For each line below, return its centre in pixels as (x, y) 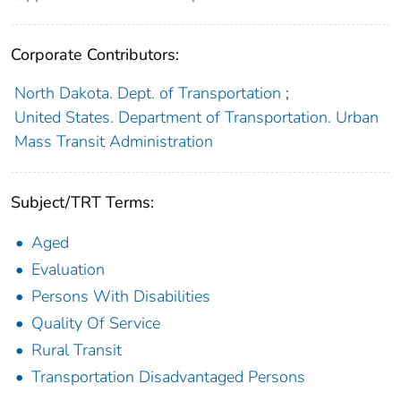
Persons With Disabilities (121, 296)
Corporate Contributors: (95, 54)
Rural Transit (77, 350)
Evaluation (68, 269)
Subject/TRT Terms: (82, 202)
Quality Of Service (96, 323)
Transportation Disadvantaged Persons (168, 376)
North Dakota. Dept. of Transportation (147, 93)
